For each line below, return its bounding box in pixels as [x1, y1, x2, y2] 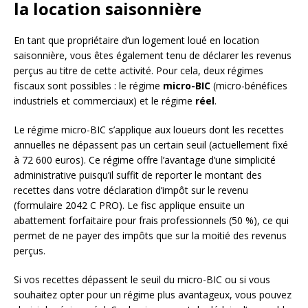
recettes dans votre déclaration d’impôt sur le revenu [14, 184, 248, 197]
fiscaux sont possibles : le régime [14, 79, 163, 93]
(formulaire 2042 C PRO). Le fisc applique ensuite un [14, 199, 245, 212]
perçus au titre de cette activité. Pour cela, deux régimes [14, 64, 263, 78]
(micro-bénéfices [210, 79, 287, 93]
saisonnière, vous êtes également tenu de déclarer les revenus [14, 49, 291, 63]
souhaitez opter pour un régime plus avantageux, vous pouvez [14, 288, 291, 302]
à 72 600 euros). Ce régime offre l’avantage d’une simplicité [14, 153, 276, 167]
